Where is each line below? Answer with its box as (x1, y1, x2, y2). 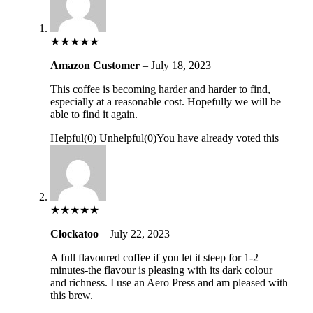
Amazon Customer (50, 59, 143, 71)
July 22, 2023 (109, 227, 170, 240)
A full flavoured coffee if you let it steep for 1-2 (50, 251, 259, 263)
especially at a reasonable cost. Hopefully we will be (50, 95, 281, 108)
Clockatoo (50, 227, 101, 240)
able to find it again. (50, 108, 138, 120)
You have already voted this (156, 131, 279, 144)
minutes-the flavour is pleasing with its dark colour (50, 263, 272, 276)
